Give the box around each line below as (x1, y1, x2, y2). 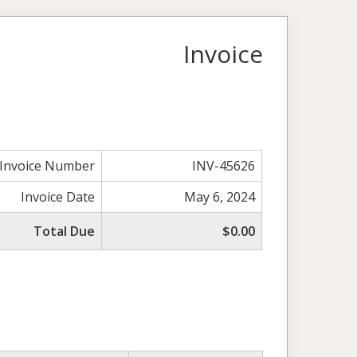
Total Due (33, 222, 96, 240)
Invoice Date (21, 187, 96, 206)
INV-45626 (192, 156, 256, 175)
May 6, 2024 (184, 187, 256, 206)
